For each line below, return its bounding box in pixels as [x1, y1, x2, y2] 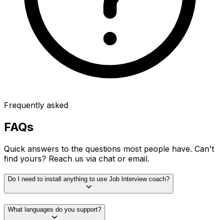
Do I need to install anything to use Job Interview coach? [8, 175, 169, 183]
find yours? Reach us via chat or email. [4, 153, 149, 164]
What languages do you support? [8, 206, 101, 214]
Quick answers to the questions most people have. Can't [4, 143, 214, 154]
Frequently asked [4, 100, 68, 110]
